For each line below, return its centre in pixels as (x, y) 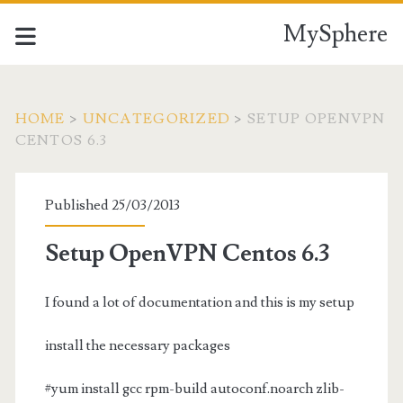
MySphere (336, 34)
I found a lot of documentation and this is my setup (199, 302)
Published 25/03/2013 (112, 205)
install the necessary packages (137, 345)
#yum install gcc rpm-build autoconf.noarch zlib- (194, 389)
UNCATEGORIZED (157, 119)
